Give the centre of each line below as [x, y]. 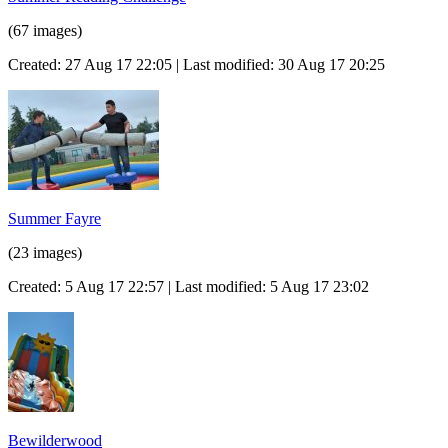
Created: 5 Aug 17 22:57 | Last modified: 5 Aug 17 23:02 [188, 286]
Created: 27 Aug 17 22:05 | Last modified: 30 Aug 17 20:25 [196, 64]
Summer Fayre [54, 218]
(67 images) [45, 30]
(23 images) [45, 252]
